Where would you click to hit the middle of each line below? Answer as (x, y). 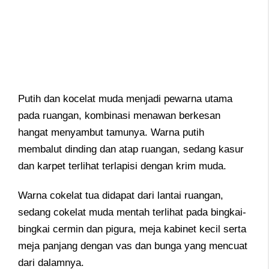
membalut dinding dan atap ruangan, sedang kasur (131, 150)
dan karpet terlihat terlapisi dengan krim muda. (122, 166)
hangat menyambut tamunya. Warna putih (111, 133)
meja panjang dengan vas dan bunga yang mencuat (133, 246)
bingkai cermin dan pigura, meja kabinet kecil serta (132, 229)
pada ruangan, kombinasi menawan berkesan (119, 116)
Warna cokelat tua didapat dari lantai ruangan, (121, 195)
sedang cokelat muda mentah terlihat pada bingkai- (132, 212)
